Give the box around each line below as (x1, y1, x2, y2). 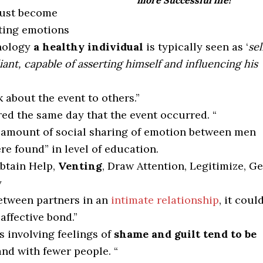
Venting (58, 159, 102, 173)
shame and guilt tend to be (114, 227, 257, 241)
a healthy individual (33, 40, 143, 53)
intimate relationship (111, 193, 219, 207)
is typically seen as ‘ (143, 40, 248, 53)
